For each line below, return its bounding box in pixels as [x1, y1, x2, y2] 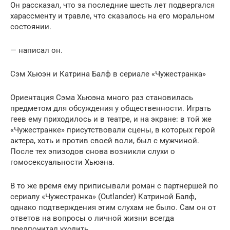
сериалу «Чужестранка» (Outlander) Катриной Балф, [10, 192, 196, 201]
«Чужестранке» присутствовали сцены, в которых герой [10, 125, 215, 135]
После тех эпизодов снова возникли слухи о [10, 147, 175, 156]
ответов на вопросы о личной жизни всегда [10, 214, 174, 223]
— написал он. [10, 46, 63, 55]
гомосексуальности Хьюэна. [10, 158, 114, 167]
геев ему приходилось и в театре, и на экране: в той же [10, 114, 212, 124]
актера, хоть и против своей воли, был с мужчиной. [10, 136, 199, 145]
